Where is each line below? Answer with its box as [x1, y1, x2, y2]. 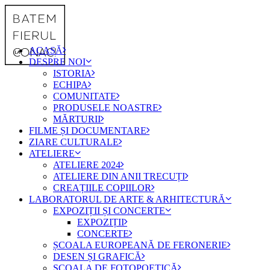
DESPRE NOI [29, 57, 86, 67]
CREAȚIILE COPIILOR [53, 183, 151, 193]
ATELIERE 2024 [53, 160, 121, 170]
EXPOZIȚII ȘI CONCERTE [53, 206, 165, 216]
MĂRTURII [53, 114, 101, 124]
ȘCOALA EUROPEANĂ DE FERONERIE [53, 240, 227, 250]
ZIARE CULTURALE [29, 137, 119, 147]
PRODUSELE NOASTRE [53, 102, 159, 113]
